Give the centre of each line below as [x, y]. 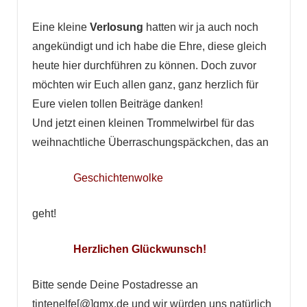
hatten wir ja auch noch [200, 27]
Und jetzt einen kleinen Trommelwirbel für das [143, 123]
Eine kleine [61, 27]
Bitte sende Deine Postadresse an [115, 285]
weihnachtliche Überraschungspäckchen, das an [150, 143]
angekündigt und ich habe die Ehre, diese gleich [149, 47]
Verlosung [116, 27]
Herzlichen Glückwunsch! [139, 249]
